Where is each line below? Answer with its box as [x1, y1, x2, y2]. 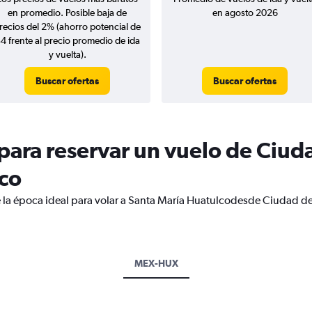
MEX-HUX [134, 258, 178, 269]
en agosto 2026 [212, 7, 278, 18]
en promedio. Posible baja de [8, 7, 127, 18]
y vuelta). [48, 49, 86, 60]
